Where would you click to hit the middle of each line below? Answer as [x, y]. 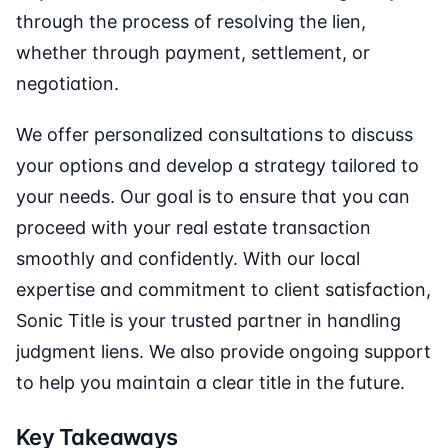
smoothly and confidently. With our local [188, 259]
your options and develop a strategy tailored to [217, 166]
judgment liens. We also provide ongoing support [223, 352]
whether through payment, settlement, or [193, 53]
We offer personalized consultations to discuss [214, 135]
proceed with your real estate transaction [193, 228]
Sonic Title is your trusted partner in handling [208, 321]
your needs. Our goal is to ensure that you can [213, 197]
